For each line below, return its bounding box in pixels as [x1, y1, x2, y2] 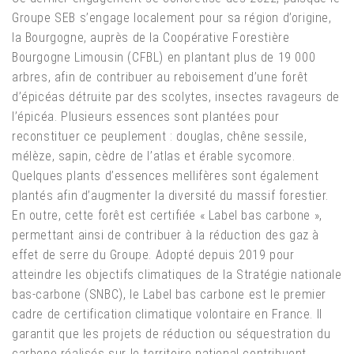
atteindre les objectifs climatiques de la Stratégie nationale [12, 267, 342, 283]
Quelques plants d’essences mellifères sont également [12, 168, 319, 184]
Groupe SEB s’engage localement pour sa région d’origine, [12, 10, 332, 26]
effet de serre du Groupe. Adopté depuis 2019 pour [12, 247, 295, 263]
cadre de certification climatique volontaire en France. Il [12, 307, 322, 322]
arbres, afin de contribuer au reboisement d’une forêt [12, 70, 308, 85]
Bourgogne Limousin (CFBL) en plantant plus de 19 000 [12, 50, 316, 66]
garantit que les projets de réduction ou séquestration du [12, 326, 331, 342]
